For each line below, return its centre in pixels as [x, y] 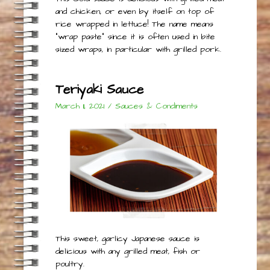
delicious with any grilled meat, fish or [127, 251]
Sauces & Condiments [156, 106]
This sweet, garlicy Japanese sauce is [127, 238]
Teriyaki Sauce [99, 89]
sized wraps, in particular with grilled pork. [138, 49]
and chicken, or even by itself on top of [134, 11]
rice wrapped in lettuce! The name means [134, 24]
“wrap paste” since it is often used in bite [135, 36]
